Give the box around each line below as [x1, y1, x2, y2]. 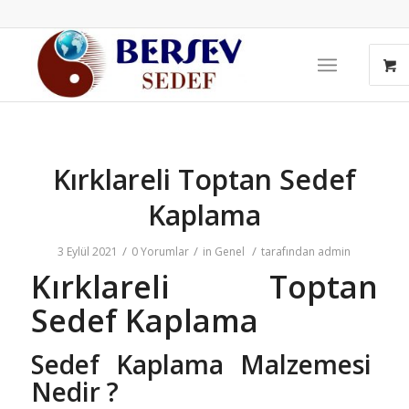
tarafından [261, 244, 319, 259]
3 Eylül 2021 [58, 244, 119, 259]
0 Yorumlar [131, 244, 190, 259]
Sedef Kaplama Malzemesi [30, 347, 379, 382]
